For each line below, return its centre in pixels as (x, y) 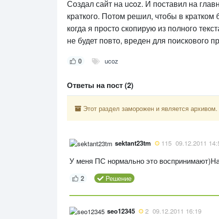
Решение (118, 178)
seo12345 (121, 211)
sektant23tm (133, 143)
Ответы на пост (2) (100, 85)
